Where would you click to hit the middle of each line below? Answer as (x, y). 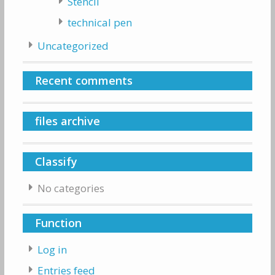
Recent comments (83, 80)
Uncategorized (73, 46)
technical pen (100, 22)
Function (58, 223)
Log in (52, 250)
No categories (71, 188)
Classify (56, 161)
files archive (67, 121)
